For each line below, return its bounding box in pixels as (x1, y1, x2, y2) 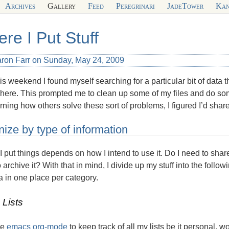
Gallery (47, 2, 76, 10)
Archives (5, 2, 35, 10)
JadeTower (167, 2, 203, 10)
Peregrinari (116, 2, 155, 10)
